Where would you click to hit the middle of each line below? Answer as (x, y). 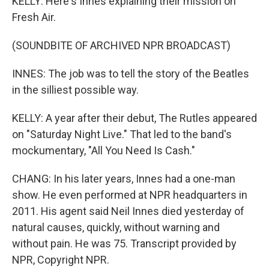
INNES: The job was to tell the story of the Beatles (131, 74)
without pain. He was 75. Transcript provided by (124, 244)
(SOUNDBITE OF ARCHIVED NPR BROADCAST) (121, 46)
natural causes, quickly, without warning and (116, 228)
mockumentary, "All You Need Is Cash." (104, 151)
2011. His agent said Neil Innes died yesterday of (128, 211)
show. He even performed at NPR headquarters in (130, 195)
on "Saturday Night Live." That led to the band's (122, 134)
